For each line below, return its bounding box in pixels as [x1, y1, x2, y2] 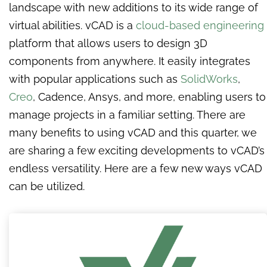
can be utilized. [9, 180, 88, 193]
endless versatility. [9, 162, 101, 175]
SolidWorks [181, 73, 238, 86]
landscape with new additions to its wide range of [9, 1, 258, 14]
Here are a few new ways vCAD [101, 162, 262, 175]
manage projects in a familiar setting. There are [9, 108, 246, 122]
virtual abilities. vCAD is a [9, 19, 136, 32]
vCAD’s [231, 144, 265, 157]
